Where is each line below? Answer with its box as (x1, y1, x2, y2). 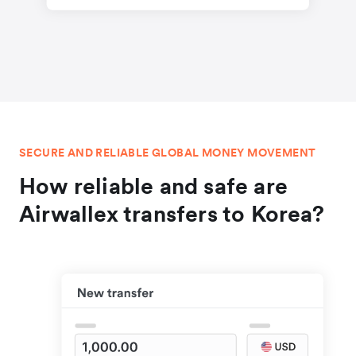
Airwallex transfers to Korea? (19, 199, 324, 228)
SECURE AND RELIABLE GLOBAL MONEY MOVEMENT (19, 145, 316, 160)
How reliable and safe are (19, 172, 288, 200)
